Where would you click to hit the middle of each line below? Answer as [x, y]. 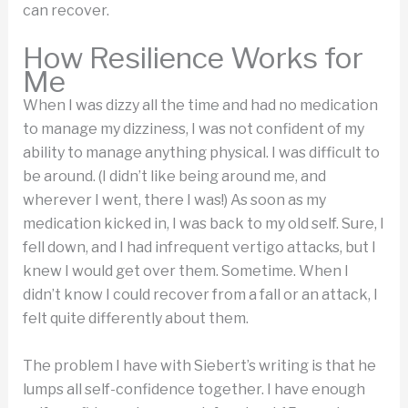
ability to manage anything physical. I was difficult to [201, 152]
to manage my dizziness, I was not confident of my [193, 128]
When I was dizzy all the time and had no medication [200, 105]
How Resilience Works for [193, 57]
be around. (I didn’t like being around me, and [174, 176]
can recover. [66, 11]
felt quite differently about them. [135, 318]
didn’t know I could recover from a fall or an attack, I [200, 294]
